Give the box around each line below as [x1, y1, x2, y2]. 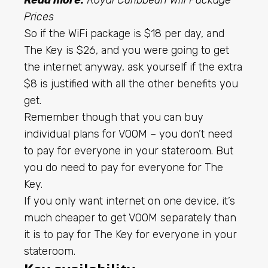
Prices [24, 10, 54, 23]
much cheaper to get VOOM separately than [24, 211, 236, 224]
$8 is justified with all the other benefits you [24, 77, 238, 90]
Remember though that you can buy [24, 110, 203, 124]
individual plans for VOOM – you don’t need [24, 127, 232, 141]
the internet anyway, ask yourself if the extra [24, 60, 242, 74]
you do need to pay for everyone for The [24, 160, 223, 174]
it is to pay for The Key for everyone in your [24, 227, 237, 241]
